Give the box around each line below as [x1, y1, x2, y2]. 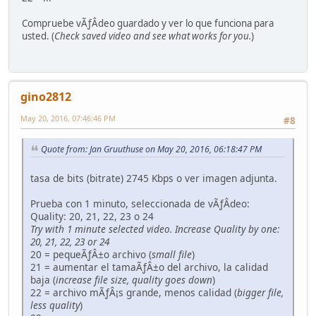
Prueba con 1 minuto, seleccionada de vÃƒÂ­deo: [30, 196, 250, 210]
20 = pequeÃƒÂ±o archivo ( [30, 247, 152, 261]
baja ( [30, 272, 56, 286]
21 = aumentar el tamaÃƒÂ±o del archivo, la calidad [30, 260, 268, 274]
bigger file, [237, 285, 284, 299]
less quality [30, 298, 80, 312]
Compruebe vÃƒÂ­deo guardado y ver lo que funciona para [22, 17, 274, 30]
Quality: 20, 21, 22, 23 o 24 [30, 209, 154, 223]
